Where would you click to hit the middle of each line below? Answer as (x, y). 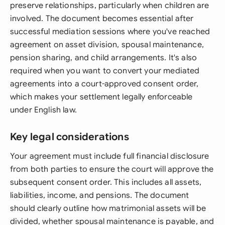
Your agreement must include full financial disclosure (110, 156)
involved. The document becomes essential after (102, 19)
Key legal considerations (70, 137)
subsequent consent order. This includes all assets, (106, 182)
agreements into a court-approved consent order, (104, 84)
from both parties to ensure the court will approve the (112, 169)
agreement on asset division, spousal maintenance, (107, 45)
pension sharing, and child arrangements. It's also (104, 58)
